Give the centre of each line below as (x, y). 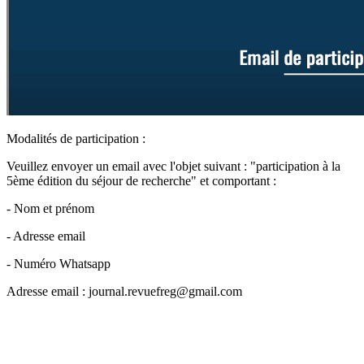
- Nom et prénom (50, 208)
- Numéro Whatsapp (58, 263)
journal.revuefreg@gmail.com (165, 291)
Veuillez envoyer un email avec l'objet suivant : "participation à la (173, 166)
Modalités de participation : (76, 138)
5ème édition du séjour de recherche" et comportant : (141, 180)
